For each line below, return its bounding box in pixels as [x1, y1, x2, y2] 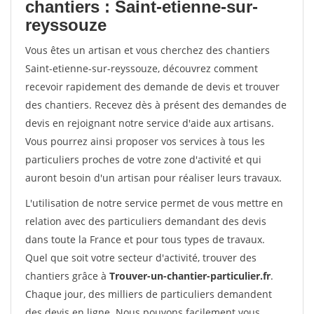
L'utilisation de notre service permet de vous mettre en [25, 196, 283, 210]
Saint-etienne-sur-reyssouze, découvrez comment [25, 62, 258, 75]
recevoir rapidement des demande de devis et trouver [25, 80, 280, 93]
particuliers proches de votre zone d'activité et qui [25, 153, 261, 166]
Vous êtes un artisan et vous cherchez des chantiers [25, 43, 270, 57]
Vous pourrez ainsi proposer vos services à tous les [25, 135, 265, 148]
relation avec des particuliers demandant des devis [25, 214, 266, 228]
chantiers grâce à [25, 269, 109, 282]
